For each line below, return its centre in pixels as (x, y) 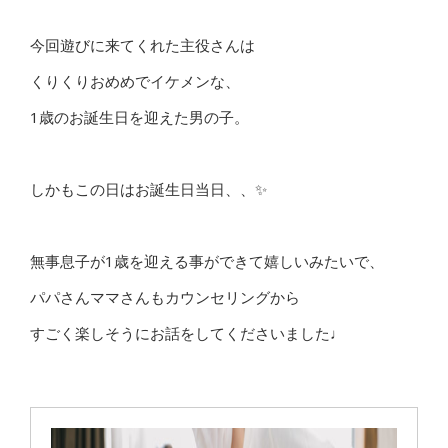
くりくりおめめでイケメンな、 (135, 81)
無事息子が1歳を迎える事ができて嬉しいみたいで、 (207, 261)
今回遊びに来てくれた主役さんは (142, 45)
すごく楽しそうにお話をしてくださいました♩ (187, 333)
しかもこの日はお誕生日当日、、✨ (148, 189)
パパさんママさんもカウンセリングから (165, 297)
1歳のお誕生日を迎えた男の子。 (139, 117)
